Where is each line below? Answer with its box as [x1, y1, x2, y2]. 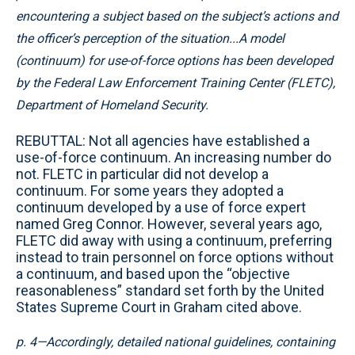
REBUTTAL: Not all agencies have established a [16, 132, 310, 149]
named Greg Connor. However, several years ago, [16, 216, 322, 232]
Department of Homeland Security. [16, 97, 208, 113]
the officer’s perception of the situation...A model [16, 31, 284, 46]
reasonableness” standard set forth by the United [16, 282, 324, 299]
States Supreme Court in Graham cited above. [16, 299, 302, 315]
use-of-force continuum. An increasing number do [16, 149, 331, 166]
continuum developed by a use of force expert [16, 199, 306, 216]
